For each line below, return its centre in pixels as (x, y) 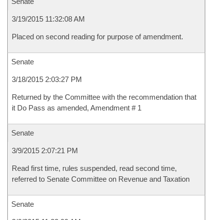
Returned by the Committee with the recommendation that (104, 97)
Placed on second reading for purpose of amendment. (97, 37)
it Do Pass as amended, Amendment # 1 (77, 108)
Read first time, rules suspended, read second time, (94, 168)
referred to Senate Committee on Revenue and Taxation (101, 179)
